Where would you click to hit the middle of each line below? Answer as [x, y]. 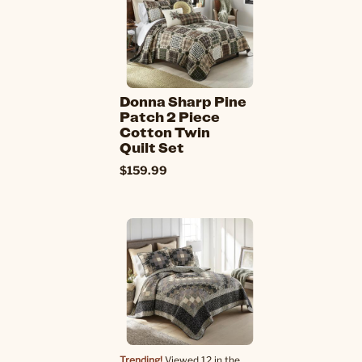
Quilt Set [152, 147]
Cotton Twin [165, 132]
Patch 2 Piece [170, 116]
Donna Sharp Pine [183, 101]
